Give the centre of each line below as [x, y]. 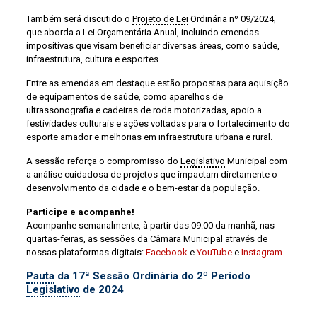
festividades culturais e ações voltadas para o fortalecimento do [158, 124]
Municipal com [256, 161]
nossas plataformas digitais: [86, 253]
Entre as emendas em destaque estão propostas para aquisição [157, 83]
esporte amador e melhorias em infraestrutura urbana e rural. [149, 137]
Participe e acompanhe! [80, 212]
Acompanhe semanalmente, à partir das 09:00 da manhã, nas [150, 226]
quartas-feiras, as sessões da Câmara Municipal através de [146, 239]
